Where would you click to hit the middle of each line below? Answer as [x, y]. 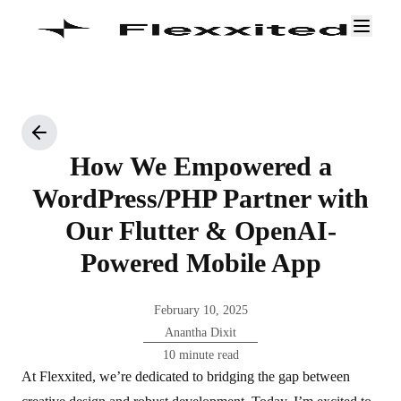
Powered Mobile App [200, 263]
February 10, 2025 [200, 310]
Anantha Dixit [200, 333]
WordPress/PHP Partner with [200, 198]
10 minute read [200, 355]
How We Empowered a [200, 166]
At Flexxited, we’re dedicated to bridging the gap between [186, 376]
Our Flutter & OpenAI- [200, 230]
